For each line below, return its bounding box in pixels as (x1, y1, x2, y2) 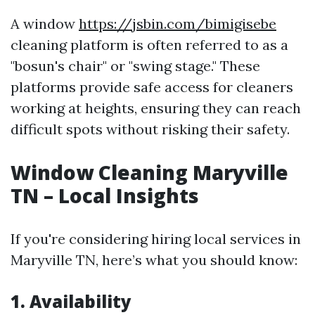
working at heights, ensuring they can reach (11, 99, 301, 117)
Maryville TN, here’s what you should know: (11, 251, 297, 269)
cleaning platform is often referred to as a (11, 36, 288, 53)
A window (11, 15, 79, 32)
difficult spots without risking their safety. (11, 120, 290, 138)
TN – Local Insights (11, 182, 199, 209)
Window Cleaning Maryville (11, 159, 288, 186)
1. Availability (11, 290, 131, 313)
